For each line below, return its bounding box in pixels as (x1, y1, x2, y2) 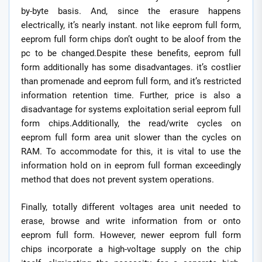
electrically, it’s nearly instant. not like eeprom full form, (21, 20, 241, 31)
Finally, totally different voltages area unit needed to (21, 201, 241, 212)
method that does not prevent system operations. (21, 174, 214, 185)
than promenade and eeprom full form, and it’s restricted (21, 76, 241, 87)
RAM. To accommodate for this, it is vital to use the (21, 146, 241, 157)
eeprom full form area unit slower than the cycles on (21, 132, 241, 143)
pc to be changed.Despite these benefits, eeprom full (21, 48, 241, 59)
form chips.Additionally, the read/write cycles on (21, 118, 241, 129)
